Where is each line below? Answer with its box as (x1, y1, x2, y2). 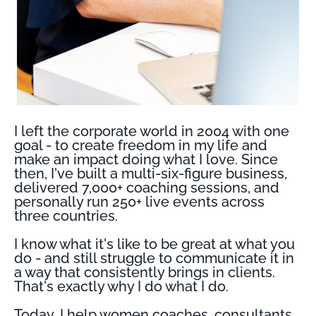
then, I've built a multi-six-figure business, (14, 165, 287, 183)
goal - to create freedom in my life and (14, 137, 267, 154)
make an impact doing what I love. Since (14, 151, 278, 169)
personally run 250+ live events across (14, 193, 265, 211)
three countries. (14, 207, 118, 225)
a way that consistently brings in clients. (14, 264, 275, 281)
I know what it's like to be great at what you (14, 236, 295, 253)
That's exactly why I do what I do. (14, 278, 229, 296)
